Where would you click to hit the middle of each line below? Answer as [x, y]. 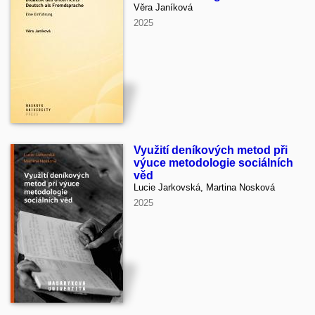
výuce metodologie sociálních [213, 162]
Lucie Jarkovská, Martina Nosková [204, 187]
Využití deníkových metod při [211, 150]
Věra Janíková [163, 7]
